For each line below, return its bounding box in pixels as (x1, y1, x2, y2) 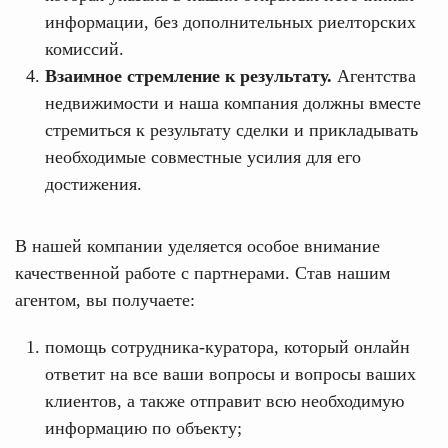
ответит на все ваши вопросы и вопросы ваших (45, 364, 416, 384)
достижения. (45, 174, 142, 194)
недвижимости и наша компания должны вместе (45, 93, 421, 113)
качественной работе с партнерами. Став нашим (15, 263, 390, 283)
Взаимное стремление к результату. (45, 66, 332, 86)
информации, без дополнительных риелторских (45, 12, 416, 32)
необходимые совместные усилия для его (45, 147, 361, 167)
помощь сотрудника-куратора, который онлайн (45, 337, 410, 357)
